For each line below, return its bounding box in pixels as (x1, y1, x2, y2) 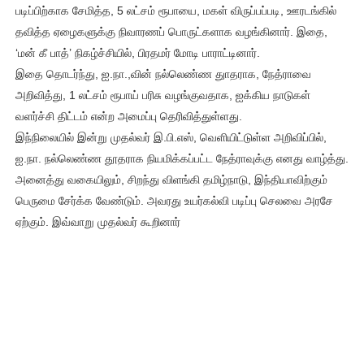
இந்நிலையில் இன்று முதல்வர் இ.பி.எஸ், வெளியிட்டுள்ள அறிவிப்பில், (15, 130, 327, 144)
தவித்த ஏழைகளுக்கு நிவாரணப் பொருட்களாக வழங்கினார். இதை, (15, 24, 327, 38)
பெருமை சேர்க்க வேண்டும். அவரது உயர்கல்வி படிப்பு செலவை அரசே (15, 193, 333, 207)
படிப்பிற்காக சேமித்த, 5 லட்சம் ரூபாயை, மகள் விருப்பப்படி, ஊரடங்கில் (15, 3, 336, 17)
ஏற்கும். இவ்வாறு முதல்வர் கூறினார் (15, 214, 180, 228)
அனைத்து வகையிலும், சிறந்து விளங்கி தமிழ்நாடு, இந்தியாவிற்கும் (15, 172, 327, 186)
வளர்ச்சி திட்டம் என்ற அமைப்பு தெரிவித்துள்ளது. (15, 109, 242, 123)
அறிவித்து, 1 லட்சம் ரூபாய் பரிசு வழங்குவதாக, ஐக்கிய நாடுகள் (15, 88, 310, 102)
